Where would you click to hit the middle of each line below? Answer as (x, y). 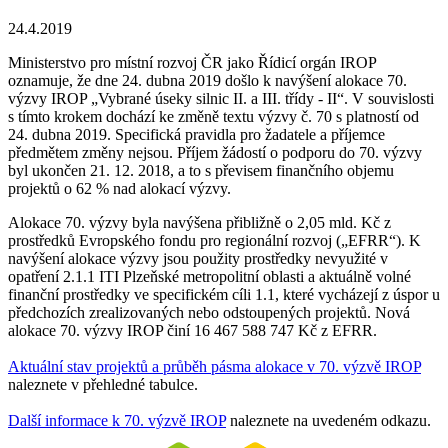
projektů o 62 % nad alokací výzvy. (119, 188)
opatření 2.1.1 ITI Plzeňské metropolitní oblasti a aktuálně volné (209, 276)
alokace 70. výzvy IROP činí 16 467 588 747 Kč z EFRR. (192, 330)
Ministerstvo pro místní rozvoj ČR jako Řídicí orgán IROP (192, 62)
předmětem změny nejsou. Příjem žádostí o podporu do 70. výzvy (215, 152)
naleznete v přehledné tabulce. (103, 384)
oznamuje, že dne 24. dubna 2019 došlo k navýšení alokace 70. (207, 80)
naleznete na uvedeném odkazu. (328, 420)
